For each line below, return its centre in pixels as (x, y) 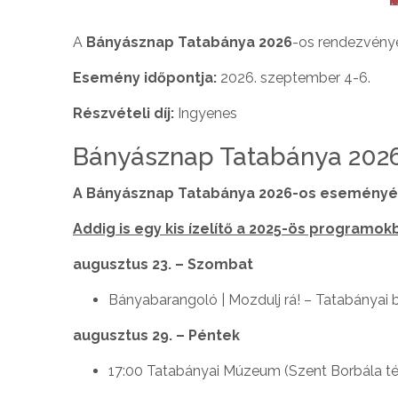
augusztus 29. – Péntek (156, 335)
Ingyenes (207, 113)
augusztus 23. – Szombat (163, 264)
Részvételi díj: (125, 113)
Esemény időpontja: (145, 77)
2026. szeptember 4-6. (294, 77)
